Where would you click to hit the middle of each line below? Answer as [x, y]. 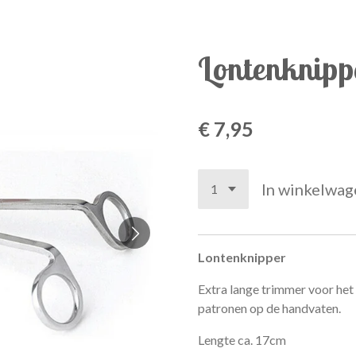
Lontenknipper [243, 257]
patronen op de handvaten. [269, 308]
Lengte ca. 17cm [242, 339]
